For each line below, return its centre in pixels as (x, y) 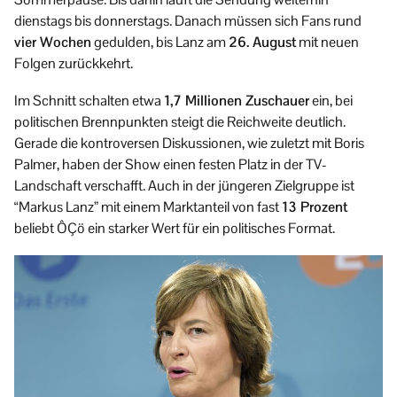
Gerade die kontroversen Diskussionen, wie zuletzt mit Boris (189, 144)
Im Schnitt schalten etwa (89, 101)
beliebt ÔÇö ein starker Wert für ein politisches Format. (175, 229)
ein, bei (331, 101)
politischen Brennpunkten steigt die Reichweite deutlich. (180, 122)
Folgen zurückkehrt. (74, 64)
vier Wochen (53, 43)
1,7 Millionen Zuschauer (237, 101)
